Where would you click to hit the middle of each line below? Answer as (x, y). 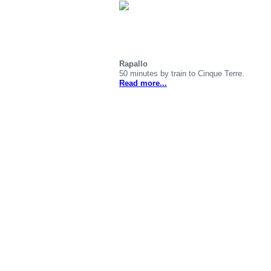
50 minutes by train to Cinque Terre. (182, 74)
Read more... (143, 83)
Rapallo (133, 64)
